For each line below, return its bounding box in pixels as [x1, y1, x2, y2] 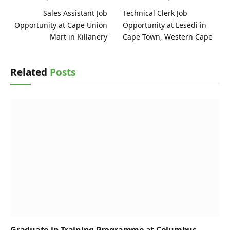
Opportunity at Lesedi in [123, 20, 206, 30]
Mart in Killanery [50, 32, 107, 42]
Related [10, 66, 50, 80]
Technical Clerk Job [123, 8, 187, 18]
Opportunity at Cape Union [14, 20, 107, 30]
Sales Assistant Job [43, 8, 107, 18]
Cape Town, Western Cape [123, 32, 213, 42]
